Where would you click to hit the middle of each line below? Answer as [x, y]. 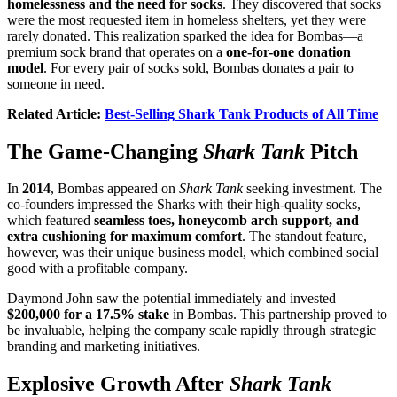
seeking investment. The [312, 189]
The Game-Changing [105, 151]
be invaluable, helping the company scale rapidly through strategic [191, 331]
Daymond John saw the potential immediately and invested [171, 299]
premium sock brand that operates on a [117, 51]
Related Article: [56, 113]
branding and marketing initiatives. [104, 346]
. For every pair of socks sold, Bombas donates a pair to [198, 67]
